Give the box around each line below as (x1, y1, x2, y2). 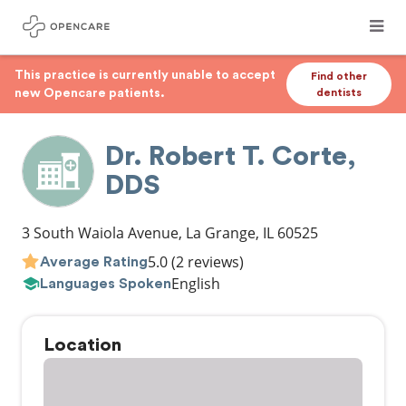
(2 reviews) (168, 252, 244, 272)
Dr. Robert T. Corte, (105, 143, 356, 170)
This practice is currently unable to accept (14, 69, 275, 82)
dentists (316, 87, 362, 98)
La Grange (186, 223, 256, 243)
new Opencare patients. (14, 87, 165, 100)
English (171, 274, 220, 294)
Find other (311, 71, 368, 82)
